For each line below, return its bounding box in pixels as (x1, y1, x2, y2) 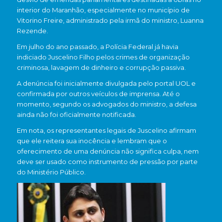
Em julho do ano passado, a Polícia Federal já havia (16, 43, 178, 51)
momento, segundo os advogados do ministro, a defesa (16, 100, 197, 109)
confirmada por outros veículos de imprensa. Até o (16, 90, 180, 98)
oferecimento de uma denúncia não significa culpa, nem (16, 147, 199, 156)
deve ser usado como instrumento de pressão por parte (16, 158, 198, 166)
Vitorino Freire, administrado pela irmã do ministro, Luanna (16, 16, 204, 25)
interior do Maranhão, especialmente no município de (16, 6, 190, 14)
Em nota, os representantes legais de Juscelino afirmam (16, 126, 196, 135)
